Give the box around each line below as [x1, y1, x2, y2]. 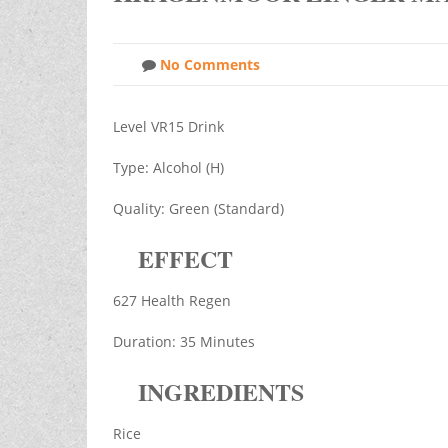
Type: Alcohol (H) [112, 158, 224, 178]
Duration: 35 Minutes [112, 332, 255, 352]
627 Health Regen [112, 291, 231, 311]
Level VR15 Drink [112, 117, 224, 137]
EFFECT [137, 241, 233, 277]
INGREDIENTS [137, 374, 304, 410]
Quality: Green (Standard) [112, 199, 284, 219]
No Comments [155, 55, 260, 75]
